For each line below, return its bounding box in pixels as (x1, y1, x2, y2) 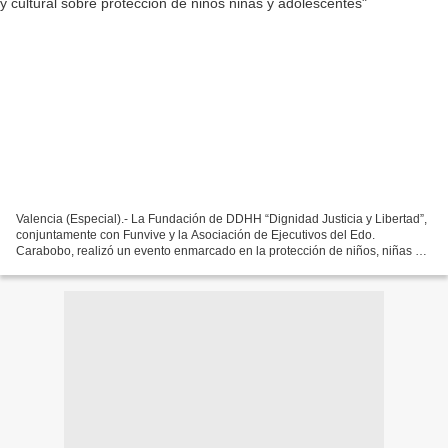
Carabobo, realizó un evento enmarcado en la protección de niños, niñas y (16, 243, 421, 258)
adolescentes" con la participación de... (16, 259, 228, 274)
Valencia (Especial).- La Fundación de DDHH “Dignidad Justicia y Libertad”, (16, 211, 427, 226)
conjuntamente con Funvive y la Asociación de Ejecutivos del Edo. (16, 227, 375, 242)
